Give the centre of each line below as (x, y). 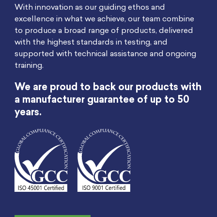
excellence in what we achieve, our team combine (104, 20)
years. (28, 113)
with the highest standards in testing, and (91, 43)
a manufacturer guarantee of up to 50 (102, 100)
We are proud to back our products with (108, 87)
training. (29, 66)
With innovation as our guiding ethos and (90, 8)
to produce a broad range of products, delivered (104, 31)
